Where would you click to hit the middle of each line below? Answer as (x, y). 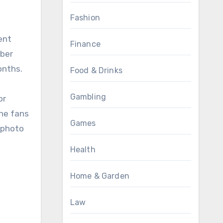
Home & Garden (100, 176)
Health (83, 150)
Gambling (88, 97)
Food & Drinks (96, 70)
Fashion (85, 18)
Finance (85, 44)
